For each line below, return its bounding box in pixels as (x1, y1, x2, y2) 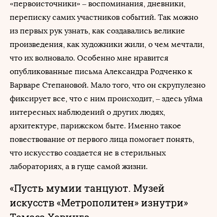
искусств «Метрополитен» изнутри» (10, 196, 188, 209)
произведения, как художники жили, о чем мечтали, (10, 40, 204, 49)
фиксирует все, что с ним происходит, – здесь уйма (10, 94, 202, 103)
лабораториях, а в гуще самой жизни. (10, 162, 148, 171)
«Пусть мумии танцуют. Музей (10, 182, 165, 194)
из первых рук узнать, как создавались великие (10, 26, 185, 35)
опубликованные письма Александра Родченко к (10, 67, 192, 76)
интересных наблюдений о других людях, (10, 108, 165, 117)
